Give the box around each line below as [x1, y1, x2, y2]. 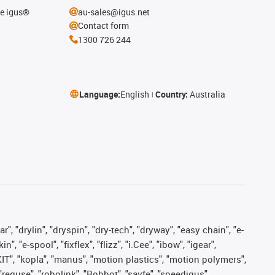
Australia [189, 88, 225, 100]
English [120, 88, 149, 100]
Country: [155, 88, 190, 100]
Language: [79, 88, 120, 100]
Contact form [77, 20, 129, 31]
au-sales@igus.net [77, 6, 150, 18]
